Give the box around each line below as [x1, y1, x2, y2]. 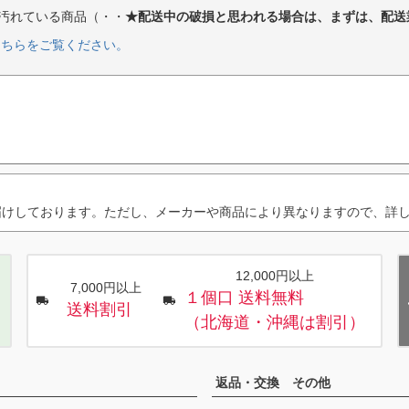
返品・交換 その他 [215, 374, 330, 390]
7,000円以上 [70, 280, 142, 296]
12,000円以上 [235, 267, 314, 283]
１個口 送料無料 [184, 288, 304, 307]
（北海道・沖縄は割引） [184, 312, 365, 331]
